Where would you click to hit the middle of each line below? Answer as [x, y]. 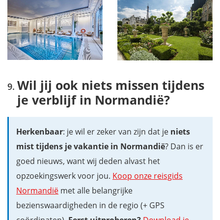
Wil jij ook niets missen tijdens [111, 85]
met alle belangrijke [96, 191]
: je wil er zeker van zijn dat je [117, 132]
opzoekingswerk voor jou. [64, 176]
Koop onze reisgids [148, 176]
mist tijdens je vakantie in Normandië [91, 147]
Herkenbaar [40, 132]
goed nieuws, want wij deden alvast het [88, 161]
